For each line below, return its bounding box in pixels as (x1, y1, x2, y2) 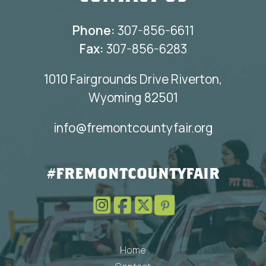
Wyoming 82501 (88, 89, 178, 106)
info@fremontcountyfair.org (53, 119, 213, 137)
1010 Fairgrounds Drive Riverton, (44, 71, 222, 88)
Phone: (72, 22, 115, 39)
